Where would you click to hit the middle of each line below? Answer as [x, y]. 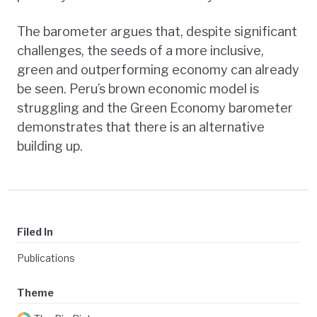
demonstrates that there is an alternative [141, 127]
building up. [50, 146]
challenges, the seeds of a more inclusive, [140, 51]
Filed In [35, 232]
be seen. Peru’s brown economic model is [138, 89]
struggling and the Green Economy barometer [155, 108]
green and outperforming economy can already [158, 70]
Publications [46, 258]
